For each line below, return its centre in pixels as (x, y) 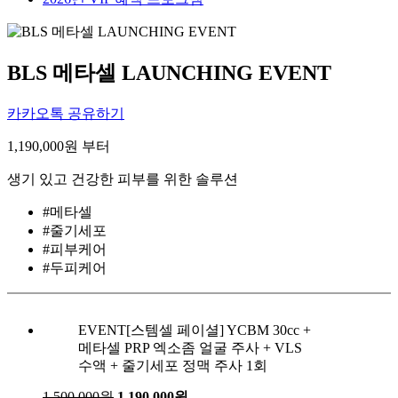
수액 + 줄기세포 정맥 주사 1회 (173, 366)
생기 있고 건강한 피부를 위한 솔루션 (123, 179)
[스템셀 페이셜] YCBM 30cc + (219, 330)
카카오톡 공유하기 (66, 114)
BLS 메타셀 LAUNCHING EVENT (169, 73)
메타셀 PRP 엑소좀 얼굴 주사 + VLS (190, 348)
